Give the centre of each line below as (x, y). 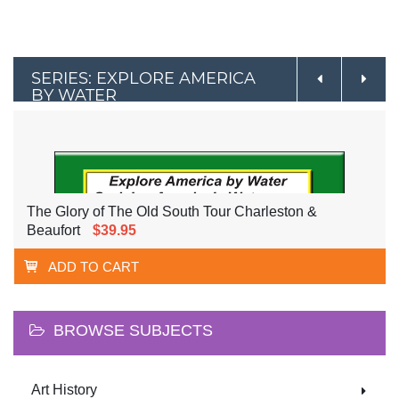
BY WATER (74, 95)
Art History (64, 389)
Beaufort (53, 230)
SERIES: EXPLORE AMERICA (143, 78)
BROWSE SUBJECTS (133, 330)
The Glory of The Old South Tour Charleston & (172, 211)
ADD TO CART (94, 266)
